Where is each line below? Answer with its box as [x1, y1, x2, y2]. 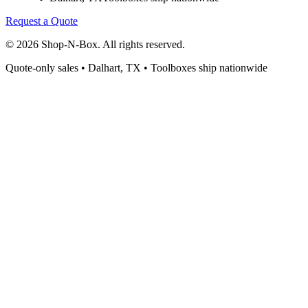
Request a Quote [5, 15, 78, 27]
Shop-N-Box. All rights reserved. [38, 38, 185, 51]
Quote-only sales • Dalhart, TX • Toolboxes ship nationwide [5, 62, 267, 74]
